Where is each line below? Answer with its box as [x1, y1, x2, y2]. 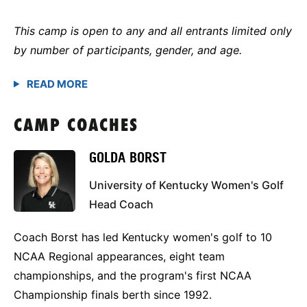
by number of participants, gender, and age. [14, 42, 242, 57]
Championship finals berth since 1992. [14, 287, 212, 302]
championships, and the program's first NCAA [14, 268, 251, 282]
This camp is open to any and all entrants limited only [14, 23, 292, 38]
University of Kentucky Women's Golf [89, 177, 284, 192]
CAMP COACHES [14, 116, 138, 136]
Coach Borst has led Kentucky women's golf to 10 [14, 230, 272, 244]
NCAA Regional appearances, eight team [14, 249, 225, 263]
